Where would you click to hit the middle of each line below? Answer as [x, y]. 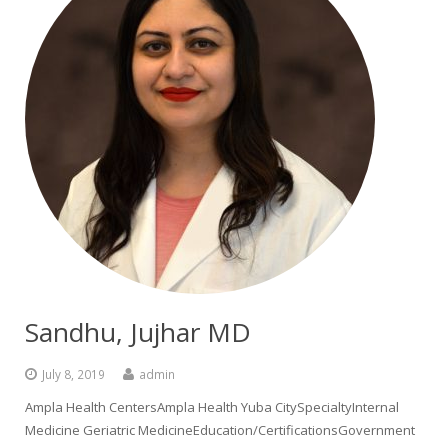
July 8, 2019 [73, 374]
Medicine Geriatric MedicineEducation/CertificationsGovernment [220, 430]
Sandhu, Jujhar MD [138, 332]
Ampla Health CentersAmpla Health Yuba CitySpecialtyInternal [212, 407]
